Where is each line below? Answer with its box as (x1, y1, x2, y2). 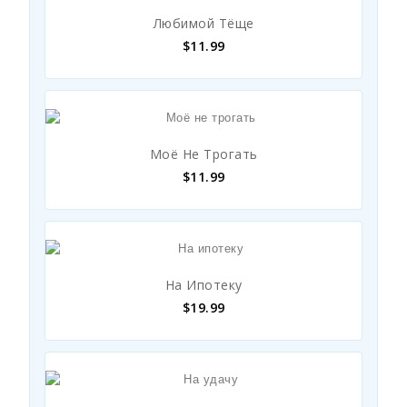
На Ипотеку (164, 276, 243, 293)
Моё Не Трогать (149, 145, 258, 163)
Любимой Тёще (153, 15, 254, 32)
